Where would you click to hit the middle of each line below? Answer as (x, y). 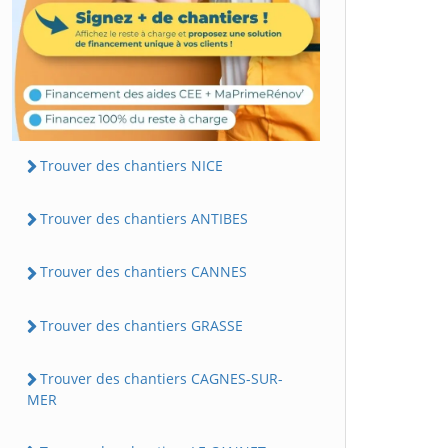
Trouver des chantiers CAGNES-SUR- (161, 378)
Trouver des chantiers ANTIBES (144, 219)
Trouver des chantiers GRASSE (141, 325)
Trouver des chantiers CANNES (143, 272)
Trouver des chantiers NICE (131, 165)
